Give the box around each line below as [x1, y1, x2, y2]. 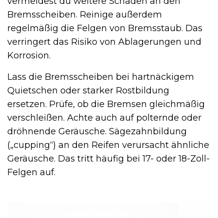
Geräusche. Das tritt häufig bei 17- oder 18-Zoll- [7, 153, 210, 164]
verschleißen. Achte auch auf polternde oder [7, 112, 201, 124]
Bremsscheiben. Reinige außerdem [7, 9, 162, 20]
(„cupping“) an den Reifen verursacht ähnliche [7, 140, 209, 151]
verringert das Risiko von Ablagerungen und [7, 36, 201, 48]
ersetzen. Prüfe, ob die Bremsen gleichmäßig [7, 99, 205, 110]
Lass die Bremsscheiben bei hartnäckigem [7, 72, 194, 83]
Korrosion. [7, 50, 51, 61]
